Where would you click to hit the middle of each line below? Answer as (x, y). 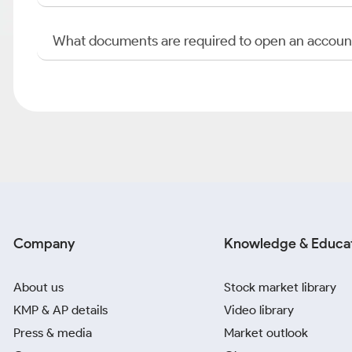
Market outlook (266, 333)
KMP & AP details (60, 310)
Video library (259, 310)
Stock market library (280, 287)
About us (38, 287)
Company (44, 244)
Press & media (53, 333)
